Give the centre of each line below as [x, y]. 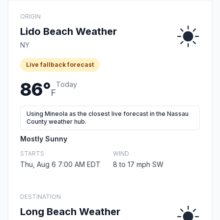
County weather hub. [56, 122]
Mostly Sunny [44, 139]
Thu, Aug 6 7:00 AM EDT [60, 165]
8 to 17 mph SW [138, 165]
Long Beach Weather [70, 212]
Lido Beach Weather [69, 32]
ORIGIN [30, 17]
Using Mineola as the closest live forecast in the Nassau [108, 114]
